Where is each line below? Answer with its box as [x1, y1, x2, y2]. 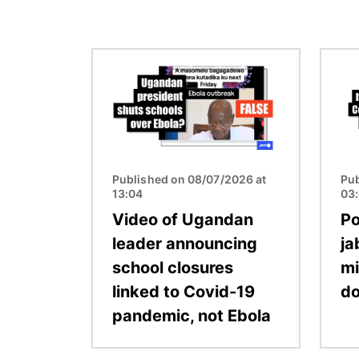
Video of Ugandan [112, 209, 253, 229]
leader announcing [112, 233, 257, 253]
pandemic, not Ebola [112, 305, 271, 325]
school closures [112, 257, 233, 277]
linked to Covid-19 [112, 281, 255, 301]
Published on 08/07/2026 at [112, 171, 267, 186]
